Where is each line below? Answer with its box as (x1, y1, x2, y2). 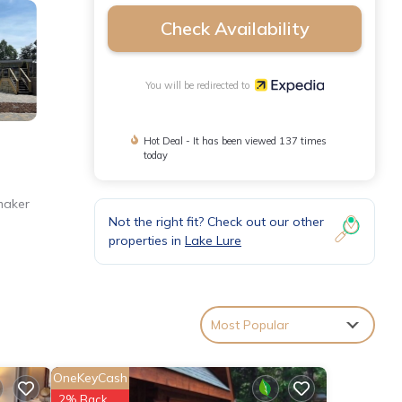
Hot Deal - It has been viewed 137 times (144, 134, 328, 147)
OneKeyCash (52, 369, 127, 386)
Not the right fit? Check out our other (109, 213, 324, 230)
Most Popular (211, 316, 289, 333)
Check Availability (160, 17, 310, 39)
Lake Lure (185, 232, 241, 249)
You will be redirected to (145, 78, 256, 92)
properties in (109, 232, 185, 249)
